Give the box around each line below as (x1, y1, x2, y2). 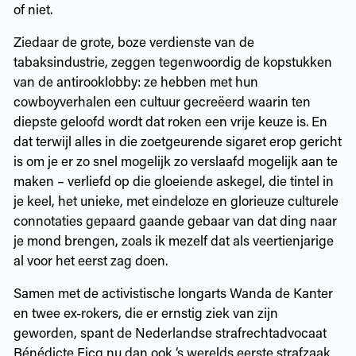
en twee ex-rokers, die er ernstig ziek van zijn (13, 303, 278, 321)
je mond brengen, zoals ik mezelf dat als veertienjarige (13, 230, 334, 249)
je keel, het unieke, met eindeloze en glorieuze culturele (13, 191, 339, 209)
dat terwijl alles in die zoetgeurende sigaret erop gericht (13, 131, 342, 149)
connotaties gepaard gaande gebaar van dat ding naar (13, 211, 337, 229)
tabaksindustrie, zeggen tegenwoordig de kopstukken (13, 52, 332, 70)
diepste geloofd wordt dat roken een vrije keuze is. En (13, 111, 327, 130)
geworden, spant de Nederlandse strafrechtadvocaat (13, 323, 327, 341)
